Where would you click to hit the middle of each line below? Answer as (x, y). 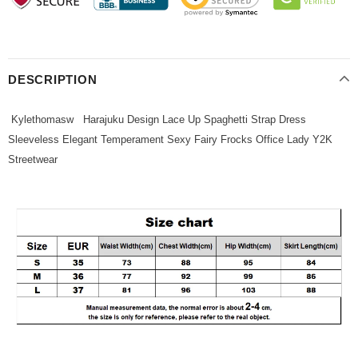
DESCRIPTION (53, 80)
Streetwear (33, 160)
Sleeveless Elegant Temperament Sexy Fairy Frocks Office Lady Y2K (170, 140)
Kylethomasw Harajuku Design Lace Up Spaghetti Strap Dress (157, 120)
